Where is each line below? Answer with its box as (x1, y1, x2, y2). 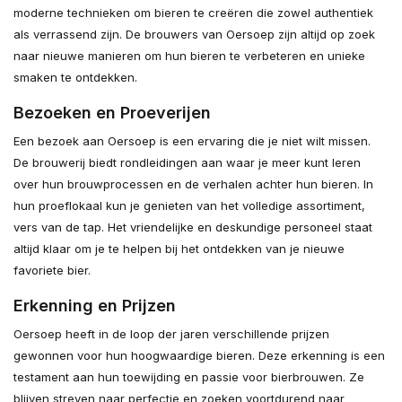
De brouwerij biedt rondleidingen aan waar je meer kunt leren (13, 154, 361, 170)
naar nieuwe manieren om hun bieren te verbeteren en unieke (13, 48, 365, 63)
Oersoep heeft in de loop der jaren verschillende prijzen (13, 326, 329, 341)
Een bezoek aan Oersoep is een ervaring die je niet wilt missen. (13, 133, 371, 148)
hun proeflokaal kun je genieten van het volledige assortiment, (13, 197, 365, 213)
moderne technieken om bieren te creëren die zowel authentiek (13, 4, 373, 20)
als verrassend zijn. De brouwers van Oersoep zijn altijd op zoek (13, 26, 375, 41)
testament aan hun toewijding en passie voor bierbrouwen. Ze (13, 369, 364, 384)
